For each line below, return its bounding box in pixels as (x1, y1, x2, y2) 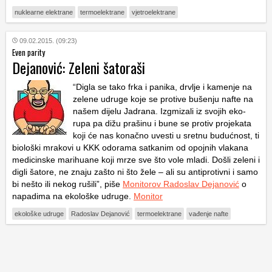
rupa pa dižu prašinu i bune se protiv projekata (73, 118, 251, 128)
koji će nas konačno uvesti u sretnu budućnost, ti (73, 130, 259, 140)
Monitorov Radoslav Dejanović (123, 178, 239, 189)
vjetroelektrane (132, 8, 175, 16)
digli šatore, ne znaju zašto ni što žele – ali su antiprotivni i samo (12, 166, 258, 177)
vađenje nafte (189, 209, 228, 217)
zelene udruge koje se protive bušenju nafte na (73, 93, 253, 104)
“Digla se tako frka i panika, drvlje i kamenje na (73, 81, 252, 92)
